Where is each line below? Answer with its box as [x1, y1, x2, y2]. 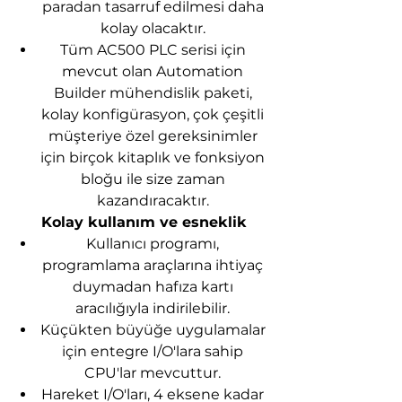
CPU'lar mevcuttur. [84, 364, 221, 381]
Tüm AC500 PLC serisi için [59, 41, 246, 58]
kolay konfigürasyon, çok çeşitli [41, 106, 264, 123]
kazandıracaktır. [96, 192, 209, 209]
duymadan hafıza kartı [72, 278, 233, 295]
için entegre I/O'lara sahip [62, 343, 243, 360]
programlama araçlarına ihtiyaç [42, 257, 263, 274]
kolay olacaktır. [100, 20, 205, 37]
